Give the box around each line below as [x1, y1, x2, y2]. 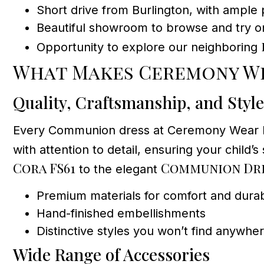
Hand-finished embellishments [37, 206, 206, 220]
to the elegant [75, 162, 161, 177]
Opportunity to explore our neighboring [37, 40, 261, 55]
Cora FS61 [13, 159, 75, 177]
